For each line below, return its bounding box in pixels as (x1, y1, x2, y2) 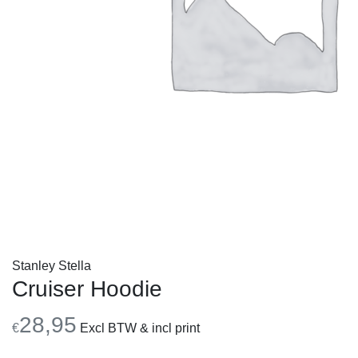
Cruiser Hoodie (12, 276, 162, 301)
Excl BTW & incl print (77, 321, 200, 335)
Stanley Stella (12, 259, 91, 272)
